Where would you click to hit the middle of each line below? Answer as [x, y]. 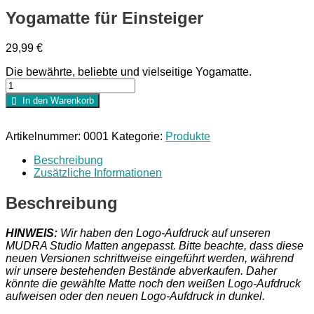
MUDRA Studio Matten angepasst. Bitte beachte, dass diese [155, 245]
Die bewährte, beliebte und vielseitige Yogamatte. [129, 71]
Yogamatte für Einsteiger [104, 18]
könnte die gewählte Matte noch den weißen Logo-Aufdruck [153, 283]
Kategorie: [137, 136]
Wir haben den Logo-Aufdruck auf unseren [164, 233]
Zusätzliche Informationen [98, 172]
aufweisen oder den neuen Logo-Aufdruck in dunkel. [135, 296]
